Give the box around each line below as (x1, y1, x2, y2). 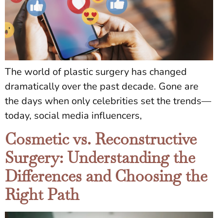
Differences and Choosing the (5, 165, 207, 186)
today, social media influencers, (5, 109, 142, 122)
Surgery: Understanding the (5, 147, 195, 167)
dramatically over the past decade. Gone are (5, 79, 199, 93)
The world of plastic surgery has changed (5, 65, 187, 78)
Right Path (5, 184, 79, 204)
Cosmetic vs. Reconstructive (5, 128, 197, 149)
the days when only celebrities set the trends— (5, 94, 211, 108)
